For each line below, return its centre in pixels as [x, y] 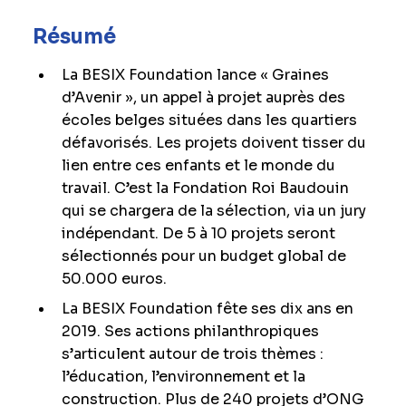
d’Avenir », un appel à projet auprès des [203, 97]
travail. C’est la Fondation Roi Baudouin [205, 188]
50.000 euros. [114, 279]
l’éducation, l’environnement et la [183, 377]
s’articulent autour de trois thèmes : [192, 354]
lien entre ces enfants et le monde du [198, 165]
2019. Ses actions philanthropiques [190, 331]
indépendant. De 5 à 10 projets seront [198, 233]
